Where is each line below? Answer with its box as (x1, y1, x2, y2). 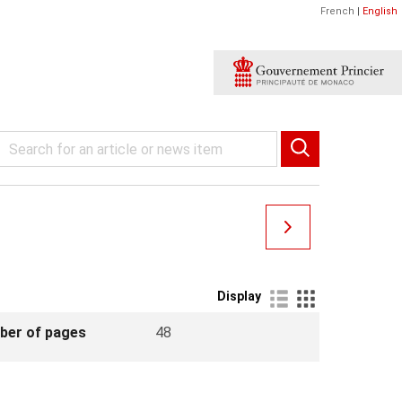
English (363, 5, 398, 17)
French (320, 5, 354, 17)
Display (217, 289, 261, 303)
